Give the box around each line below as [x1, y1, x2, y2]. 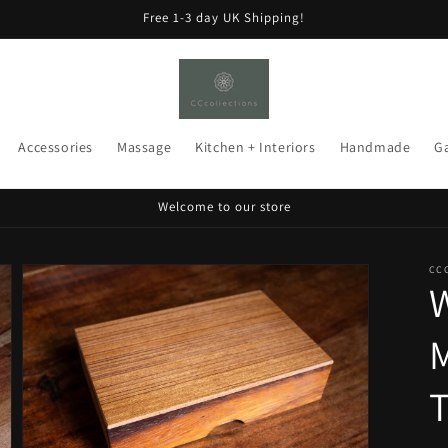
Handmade [339, 138, 411, 156]
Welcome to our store [157, 198, 291, 215]
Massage [116, 138, 172, 156]
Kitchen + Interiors [195, 138, 316, 156]
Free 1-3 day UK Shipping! [143, 9, 305, 26]
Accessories [18, 138, 93, 156]
